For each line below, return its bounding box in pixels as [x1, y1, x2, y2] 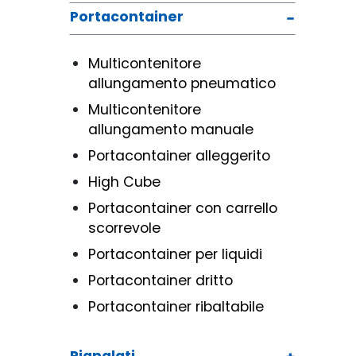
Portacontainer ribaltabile [88, 296, 264, 316]
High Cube [88, 172, 161, 192]
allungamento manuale [88, 119, 253, 139]
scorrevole [88, 218, 161, 238]
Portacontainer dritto [88, 270, 233, 290]
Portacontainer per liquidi [88, 244, 262, 264]
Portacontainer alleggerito [88, 145, 270, 165]
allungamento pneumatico [88, 73, 276, 93]
